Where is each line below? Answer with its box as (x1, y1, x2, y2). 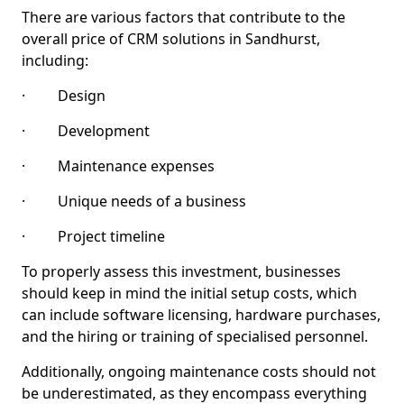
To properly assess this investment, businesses (22, 262, 341, 281)
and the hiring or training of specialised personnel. (22, 326, 368, 346)
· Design (22, 86, 106, 106)
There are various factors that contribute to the (22, 7, 345, 27)
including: (22, 50, 88, 70)
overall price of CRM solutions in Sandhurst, (22, 29, 320, 49)
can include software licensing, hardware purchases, (22, 305, 381, 325)
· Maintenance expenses (22, 156, 215, 176)
